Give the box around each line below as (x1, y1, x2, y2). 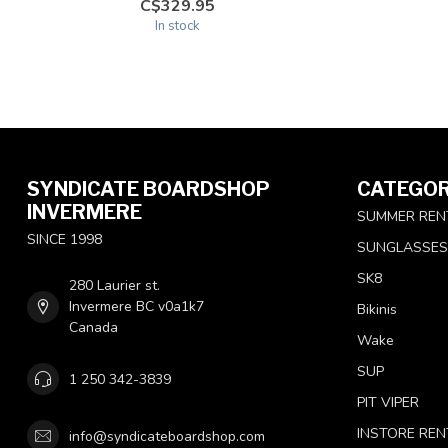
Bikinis (357, 300, 397, 320)
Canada (69, 318, 118, 338)
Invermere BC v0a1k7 (69, 297, 204, 317)
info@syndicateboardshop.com (69, 426, 265, 446)
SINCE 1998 (27, 230, 102, 250)
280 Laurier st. (69, 276, 160, 296)
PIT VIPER (357, 393, 419, 413)
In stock (154, 17, 200, 36)
